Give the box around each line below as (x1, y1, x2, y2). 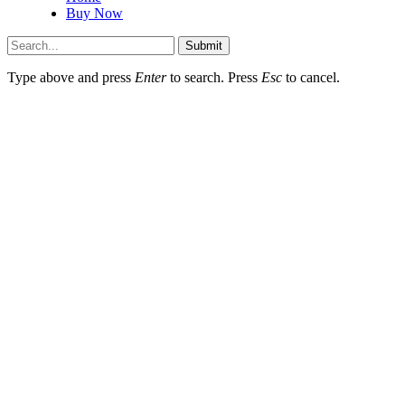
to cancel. (282, 70, 340, 86)
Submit (185, 39, 222, 53)
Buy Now (66, 5, 123, 22)
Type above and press (7, 70, 135, 86)
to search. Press (166, 70, 261, 86)
